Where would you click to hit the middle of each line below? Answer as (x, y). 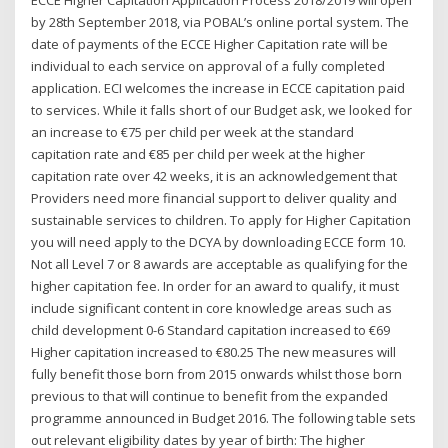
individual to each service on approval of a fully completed (208, 65)
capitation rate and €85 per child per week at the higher (198, 153)
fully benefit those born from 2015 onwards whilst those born (217, 373)
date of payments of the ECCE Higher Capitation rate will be (210, 43)
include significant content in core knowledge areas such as (212, 307)
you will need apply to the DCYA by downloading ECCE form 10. (219, 241)
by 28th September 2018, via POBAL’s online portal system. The (220, 21)
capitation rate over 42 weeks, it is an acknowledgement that (214, 175)
